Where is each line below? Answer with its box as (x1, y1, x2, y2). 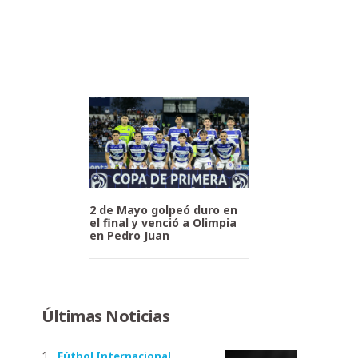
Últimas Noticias (42, 304, 169, 327)
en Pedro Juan (89, 227, 169, 243)
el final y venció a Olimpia (89, 214, 237, 230)
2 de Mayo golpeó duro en (89, 201, 237, 217)
